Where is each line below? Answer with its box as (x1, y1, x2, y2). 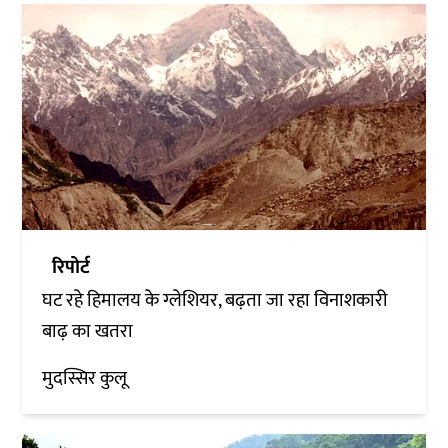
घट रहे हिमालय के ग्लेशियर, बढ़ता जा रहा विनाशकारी (42, 285, 389, 317)
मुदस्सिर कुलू (42, 363, 128, 395)
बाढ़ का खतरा (42, 316, 134, 348)
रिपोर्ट (52, 252, 91, 284)
